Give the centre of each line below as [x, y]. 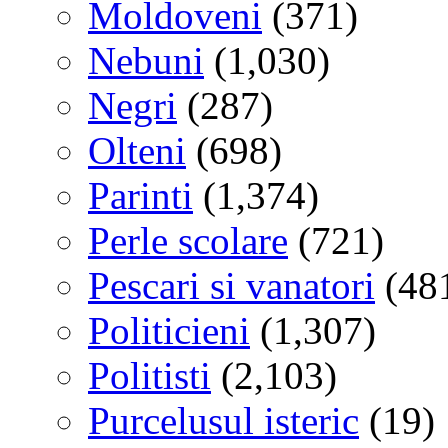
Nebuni [146, 60]
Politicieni [169, 330]
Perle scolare [188, 240]
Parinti [140, 195]
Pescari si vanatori [231, 285]
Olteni [137, 150]
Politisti [149, 375]
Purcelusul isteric [223, 420]
